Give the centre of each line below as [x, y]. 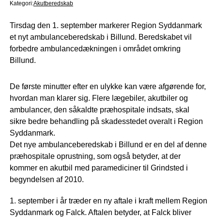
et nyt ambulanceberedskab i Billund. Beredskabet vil [101, 37]
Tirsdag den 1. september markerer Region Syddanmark [106, 25]
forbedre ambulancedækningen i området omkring [95, 48]
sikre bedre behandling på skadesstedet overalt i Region [106, 121]
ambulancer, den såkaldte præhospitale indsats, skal [100, 109]
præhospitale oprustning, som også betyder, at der [95, 156]
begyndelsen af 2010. [47, 179]
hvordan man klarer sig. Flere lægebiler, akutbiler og [99, 98]
